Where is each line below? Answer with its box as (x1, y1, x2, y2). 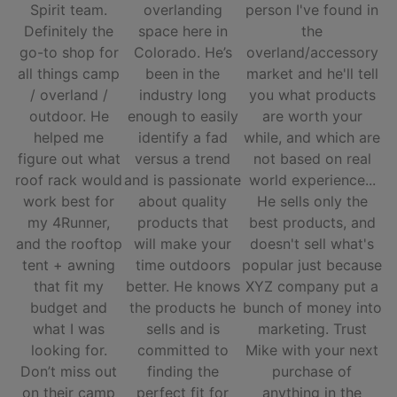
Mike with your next (245, 341, 379, 360)
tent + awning (22, 256, 116, 275)
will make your (134, 235, 232, 253)
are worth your (261, 107, 362, 126)
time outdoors (135, 256, 230, 275)
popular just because (242, 256, 383, 275)
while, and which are (244, 128, 381, 147)
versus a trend (135, 150, 231, 168)
